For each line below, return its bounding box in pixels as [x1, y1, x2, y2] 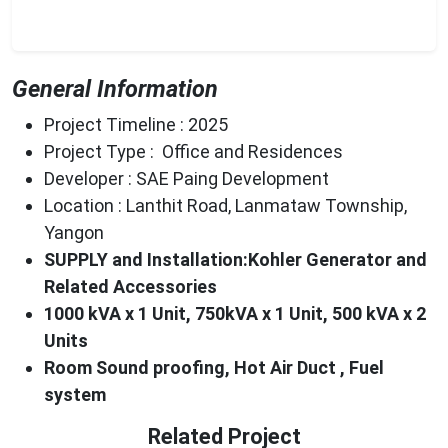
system [44, 383, 106, 405]
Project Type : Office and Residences [44, 140, 343, 162]
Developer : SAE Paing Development [44, 167, 329, 189]
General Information [12, 74, 218, 103]
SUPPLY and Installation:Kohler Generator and [44, 248, 427, 270]
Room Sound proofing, [44, 356, 234, 378]
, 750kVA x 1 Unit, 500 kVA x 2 [186, 302, 426, 324]
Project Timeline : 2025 [44, 113, 228, 135]
